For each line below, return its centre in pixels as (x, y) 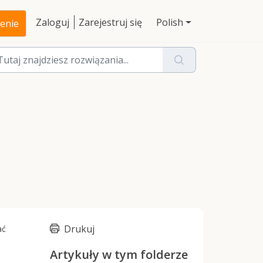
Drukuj (79, 229)
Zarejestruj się (111, 22)
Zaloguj (53, 22)
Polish (170, 22)
